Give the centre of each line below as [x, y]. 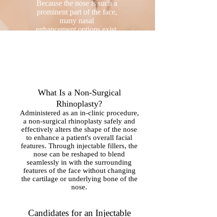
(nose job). [109, 38]
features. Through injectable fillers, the [79, 146]
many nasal [77, 21]
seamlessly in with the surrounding [79, 162]
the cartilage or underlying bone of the [79, 179]
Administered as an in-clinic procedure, [79, 113]
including [43, 38]
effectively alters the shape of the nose [79, 129]
